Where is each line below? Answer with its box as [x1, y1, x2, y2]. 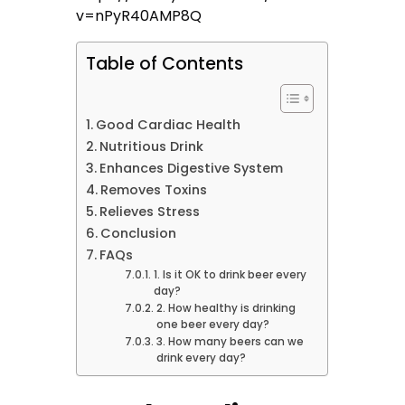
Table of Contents [86, 52, 244, 77]
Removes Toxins [100, 181, 212, 200]
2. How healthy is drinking [155, 301, 296, 316]
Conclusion [100, 224, 177, 243]
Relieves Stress [99, 202, 201, 221]
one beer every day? [155, 317, 269, 333]
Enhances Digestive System [99, 159, 284, 178]
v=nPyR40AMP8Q [76, 5, 202, 27]
